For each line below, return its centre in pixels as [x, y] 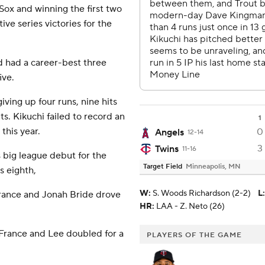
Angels [169, 133]
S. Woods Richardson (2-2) [202, 194]
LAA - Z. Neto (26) [190, 207]
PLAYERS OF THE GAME [194, 235]
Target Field [163, 167]
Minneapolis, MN [213, 167]
